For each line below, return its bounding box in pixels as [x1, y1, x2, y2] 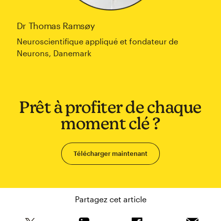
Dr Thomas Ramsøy [16, 20, 95, 32]
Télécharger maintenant [73, 149, 147, 158]
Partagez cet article [74, 194, 147, 204]
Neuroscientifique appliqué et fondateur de [16, 37, 178, 46]
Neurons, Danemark [16, 48, 91, 58]
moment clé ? [61, 113, 160, 133]
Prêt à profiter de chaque [19, 97, 202, 117]
